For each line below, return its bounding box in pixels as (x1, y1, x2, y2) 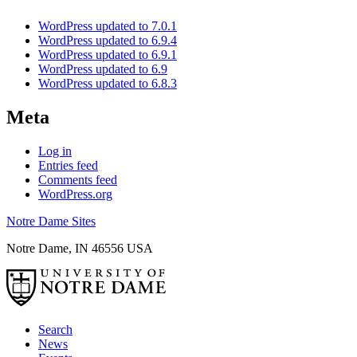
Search (38, 323, 73, 337)
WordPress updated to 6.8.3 (38, 76, 177, 91)
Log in (38, 144, 72, 159)
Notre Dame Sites (6, 214, 96, 229)
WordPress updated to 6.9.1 (38, 48, 177, 62)
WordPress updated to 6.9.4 (38, 33, 177, 48)
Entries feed (38, 159, 98, 173)
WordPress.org (38, 187, 112, 202)
